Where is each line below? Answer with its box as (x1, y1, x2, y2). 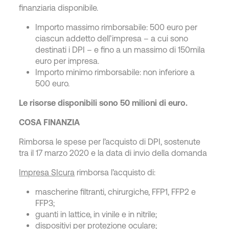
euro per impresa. (35, 56, 100, 65)
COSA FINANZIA (19, 118, 80, 127)
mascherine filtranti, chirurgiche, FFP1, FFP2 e (35, 187, 196, 196)
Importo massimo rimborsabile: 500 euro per (35, 22, 198, 32)
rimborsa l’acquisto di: (75, 168, 156, 177)
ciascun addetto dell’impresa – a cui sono (35, 34, 189, 43)
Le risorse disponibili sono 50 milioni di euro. (19, 98, 188, 107)
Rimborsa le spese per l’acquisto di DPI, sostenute (19, 137, 201, 146)
